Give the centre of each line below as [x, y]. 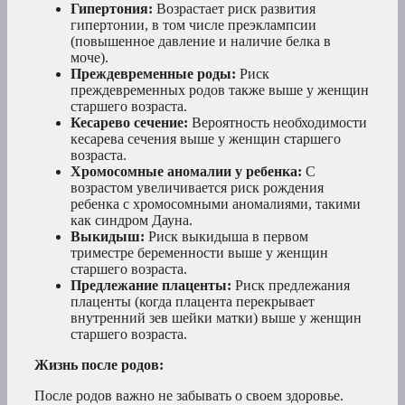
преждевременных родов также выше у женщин [220, 90]
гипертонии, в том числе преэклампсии [193, 25]
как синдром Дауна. [132, 221]
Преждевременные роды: [153, 74]
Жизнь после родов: [99, 365]
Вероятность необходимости [278, 123]
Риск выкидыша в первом [226, 237]
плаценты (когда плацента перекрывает [193, 302]
